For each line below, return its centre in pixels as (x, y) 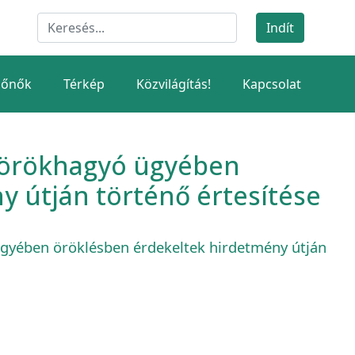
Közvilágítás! (174, 84)
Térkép (84, 84)
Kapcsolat (272, 84)
